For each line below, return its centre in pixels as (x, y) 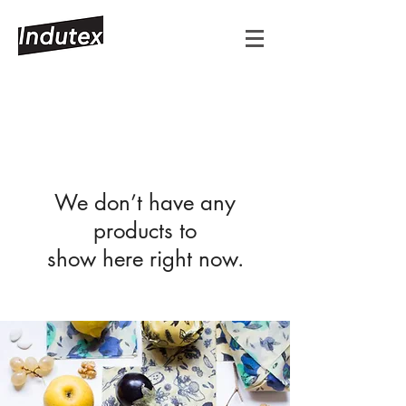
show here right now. (145, 259)
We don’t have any (145, 203)
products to (145, 231)
